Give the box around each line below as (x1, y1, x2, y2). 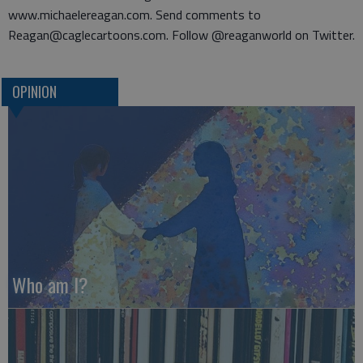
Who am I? (12, 270, 88, 300)
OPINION (11, 81, 57, 103)
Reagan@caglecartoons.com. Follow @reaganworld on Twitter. (8, 25, 355, 45)
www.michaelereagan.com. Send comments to (8, 5, 261, 24)
